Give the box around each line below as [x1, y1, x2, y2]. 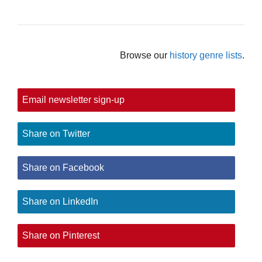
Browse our [120, 50, 170, 61]
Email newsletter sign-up [22, 94, 125, 105]
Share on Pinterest [22, 230, 99, 240]
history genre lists [170, 50, 242, 61]
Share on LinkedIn [22, 196, 98, 206]
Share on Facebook [22, 162, 104, 173]
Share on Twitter [22, 128, 90, 139]
